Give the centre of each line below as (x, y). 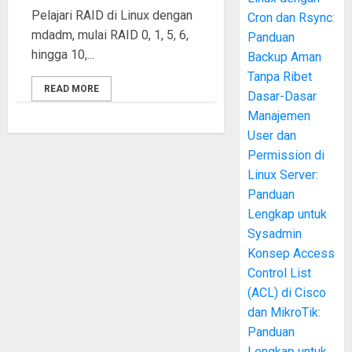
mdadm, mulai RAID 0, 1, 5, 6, (110, 35)
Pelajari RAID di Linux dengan (112, 15)
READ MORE (71, 89)
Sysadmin (275, 234)
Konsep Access (291, 253)
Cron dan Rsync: (291, 18)
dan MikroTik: (284, 312)
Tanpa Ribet (280, 77)
